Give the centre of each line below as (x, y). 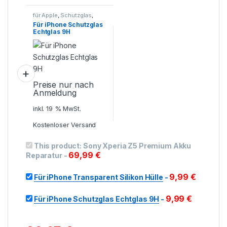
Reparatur (44, 156)
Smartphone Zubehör (63, 21)
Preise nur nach (63, 84)
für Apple (45, 15)
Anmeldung (55, 92)
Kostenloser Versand (65, 125)
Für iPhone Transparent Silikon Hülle (98, 177)
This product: (58, 146)
